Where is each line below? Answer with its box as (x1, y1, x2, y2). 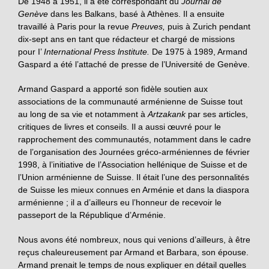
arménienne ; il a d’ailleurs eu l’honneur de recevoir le (18, 197, 222, 207)
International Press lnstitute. (44, 46, 152, 56)
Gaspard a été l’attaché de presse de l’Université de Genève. (18, 59, 250, 69)
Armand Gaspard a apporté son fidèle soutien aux (18, 83, 208, 94)
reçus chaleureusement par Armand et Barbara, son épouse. (18, 247, 249, 257)
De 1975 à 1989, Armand (152, 46, 247, 56)
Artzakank (148, 109, 188, 119)
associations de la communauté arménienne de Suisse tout (18, 96, 243, 106)
